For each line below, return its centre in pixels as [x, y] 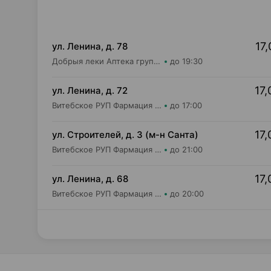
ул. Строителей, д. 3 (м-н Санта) [125, 135]
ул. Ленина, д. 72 [90, 90]
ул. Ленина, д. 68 [90, 179]
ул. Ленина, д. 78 [90, 46]
